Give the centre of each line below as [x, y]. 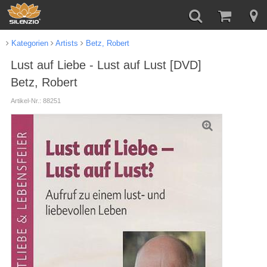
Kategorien [28, 43]
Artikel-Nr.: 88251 [35, 100]
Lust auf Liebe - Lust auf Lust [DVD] [106, 65]
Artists [66, 43]
